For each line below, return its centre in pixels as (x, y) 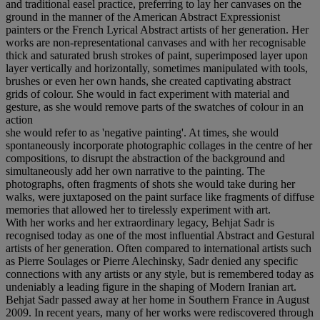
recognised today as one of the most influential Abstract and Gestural (160, 235)
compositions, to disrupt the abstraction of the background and (145, 158)
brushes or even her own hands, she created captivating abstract (148, 81)
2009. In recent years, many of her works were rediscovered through (160, 312)
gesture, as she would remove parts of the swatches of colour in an (155, 106)
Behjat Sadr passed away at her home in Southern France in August (157, 299)
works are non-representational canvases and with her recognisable (156, 42)
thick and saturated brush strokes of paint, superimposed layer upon (157, 55)
